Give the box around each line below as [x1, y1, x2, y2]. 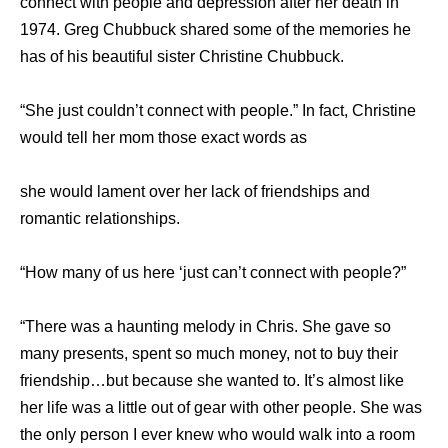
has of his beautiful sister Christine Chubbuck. [20, 48, 344, 66]
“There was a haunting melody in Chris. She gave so [20, 318, 391, 336]
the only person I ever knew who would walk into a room [20, 426, 415, 444]
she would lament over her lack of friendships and [20, 183, 370, 201]
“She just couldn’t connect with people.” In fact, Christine [20, 102, 416, 120]
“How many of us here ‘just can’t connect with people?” [20, 264, 406, 282]
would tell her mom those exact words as [20, 129, 307, 147]
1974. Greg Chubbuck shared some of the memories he [20, 21, 411, 39]
